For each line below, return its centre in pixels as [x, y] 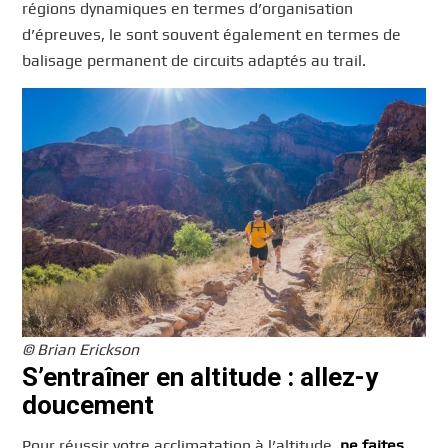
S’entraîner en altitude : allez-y [200, 377]
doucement [88, 405]
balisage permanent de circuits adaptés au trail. [194, 61]
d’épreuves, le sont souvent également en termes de [212, 35]
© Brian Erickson [81, 350]
